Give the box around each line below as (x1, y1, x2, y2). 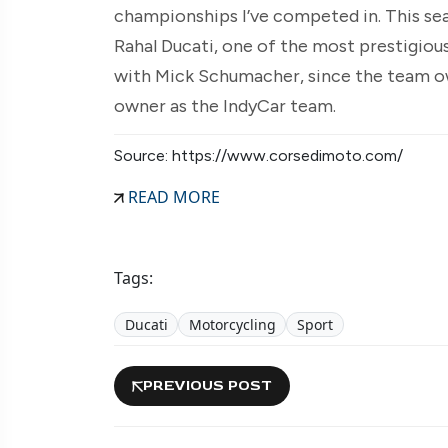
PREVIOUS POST (143, 376, 272, 396)
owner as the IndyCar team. (114, 94, 336, 117)
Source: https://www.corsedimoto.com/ (114, 145, 403, 165)
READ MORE (124, 185, 220, 208)
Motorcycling (188, 314, 276, 334)
